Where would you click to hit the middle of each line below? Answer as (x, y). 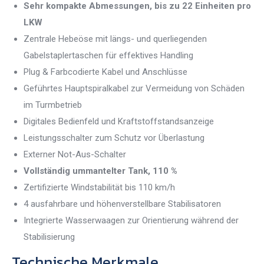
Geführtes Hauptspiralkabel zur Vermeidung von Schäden (134, 89)
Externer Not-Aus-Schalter (75, 155)
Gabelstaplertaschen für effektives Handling (108, 56)
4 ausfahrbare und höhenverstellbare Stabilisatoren (122, 204)
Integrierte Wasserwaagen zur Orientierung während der (131, 221)
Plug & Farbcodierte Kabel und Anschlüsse (105, 72)
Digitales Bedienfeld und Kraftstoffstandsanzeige (119, 122)
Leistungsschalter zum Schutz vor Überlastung (114, 138)
